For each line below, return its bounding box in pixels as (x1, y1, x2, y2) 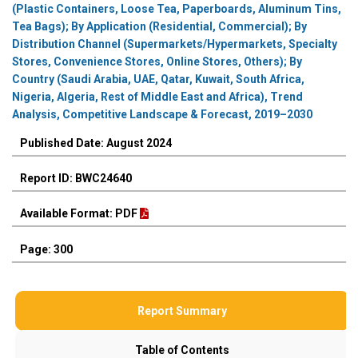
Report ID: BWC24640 (20, 172, 132, 185)
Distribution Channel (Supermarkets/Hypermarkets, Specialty (12, 38, 337, 51)
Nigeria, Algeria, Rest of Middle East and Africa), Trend (12, 90, 303, 104)
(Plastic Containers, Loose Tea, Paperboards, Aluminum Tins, (12, 2, 341, 16)
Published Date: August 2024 (20, 137, 172, 150)
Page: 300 (20, 242, 73, 256)
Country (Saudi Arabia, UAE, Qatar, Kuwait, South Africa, (12, 73, 304, 86)
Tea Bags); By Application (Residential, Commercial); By (12, 20, 307, 34)
